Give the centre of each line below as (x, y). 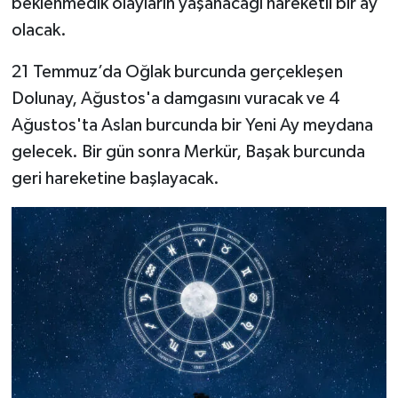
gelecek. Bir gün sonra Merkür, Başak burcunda (188, 151)
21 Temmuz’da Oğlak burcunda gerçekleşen (177, 72)
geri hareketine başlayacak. (115, 178)
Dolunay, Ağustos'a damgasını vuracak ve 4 (175, 98)
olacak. (39, 30)
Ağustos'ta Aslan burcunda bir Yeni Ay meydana (192, 125)
